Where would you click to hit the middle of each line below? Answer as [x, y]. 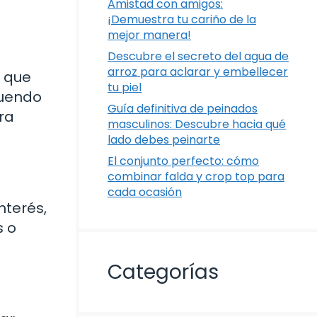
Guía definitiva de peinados [183, 108]
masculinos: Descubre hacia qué [197, 124]
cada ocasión [145, 192]
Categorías [163, 272]
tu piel [125, 87]
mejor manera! [149, 35]
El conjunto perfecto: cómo [183, 161]
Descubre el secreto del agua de [198, 56]
